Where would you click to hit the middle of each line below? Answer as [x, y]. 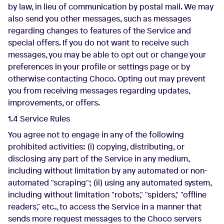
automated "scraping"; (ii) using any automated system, [110, 182]
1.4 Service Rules [39, 118]
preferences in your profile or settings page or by [99, 66]
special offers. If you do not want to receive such [98, 42]
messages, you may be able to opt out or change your [107, 54]
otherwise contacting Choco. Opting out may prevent [107, 78]
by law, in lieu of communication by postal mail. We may [111, 6]
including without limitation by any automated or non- [108, 170]
